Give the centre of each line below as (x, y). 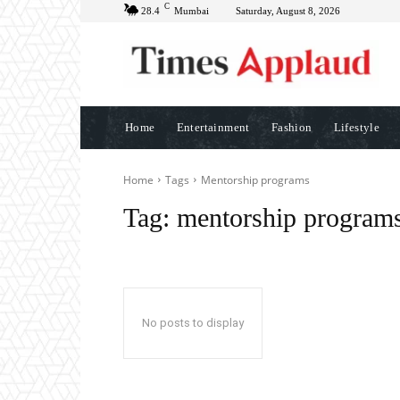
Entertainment (213, 127)
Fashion (292, 127)
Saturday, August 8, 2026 (288, 11)
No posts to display (193, 322)
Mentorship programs (255, 179)
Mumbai (192, 11)
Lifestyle (357, 127)
